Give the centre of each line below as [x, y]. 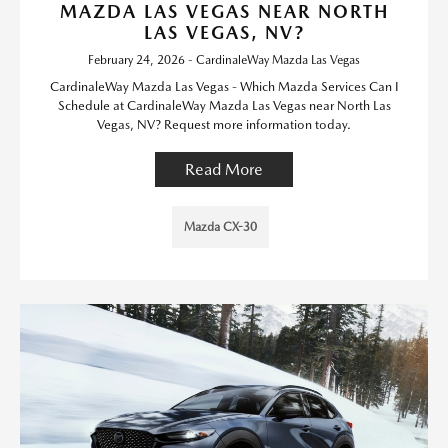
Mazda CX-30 [220, 227]
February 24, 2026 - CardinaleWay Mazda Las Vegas [224, 60]
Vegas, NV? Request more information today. [224, 124]
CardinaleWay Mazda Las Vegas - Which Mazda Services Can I [224, 86]
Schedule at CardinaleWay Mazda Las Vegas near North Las [224, 105]
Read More [224, 169]
